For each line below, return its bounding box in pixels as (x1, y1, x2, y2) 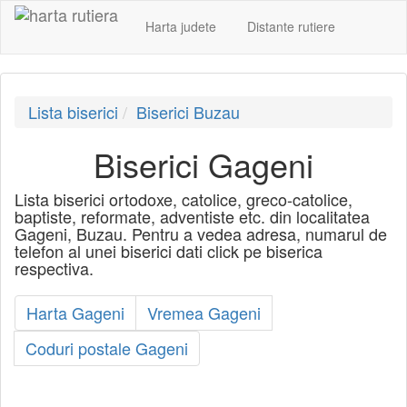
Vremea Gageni (147, 300, 261, 324)
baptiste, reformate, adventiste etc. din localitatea (15, 203, 370, 228)
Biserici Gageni (94, 140, 313, 187)
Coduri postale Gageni (25, 335, 188, 360)
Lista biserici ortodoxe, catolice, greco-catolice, (15, 186, 352, 211)
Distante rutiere (247, 16, 335, 35)
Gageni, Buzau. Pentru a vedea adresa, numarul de (15, 221, 387, 245)
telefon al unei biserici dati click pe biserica (15, 238, 323, 263)
